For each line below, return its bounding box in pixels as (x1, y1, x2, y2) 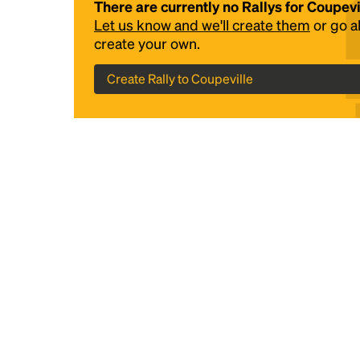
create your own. (94, 34, 200, 52)
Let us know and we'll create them (94, 15, 310, 34)
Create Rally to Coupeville (107, 70, 253, 87)
